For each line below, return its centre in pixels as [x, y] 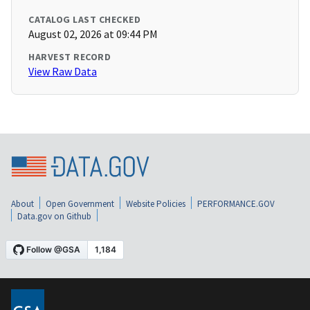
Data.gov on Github [54, 217]
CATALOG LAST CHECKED [84, 20]
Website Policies [156, 204]
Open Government [80, 204]
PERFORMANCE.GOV [236, 204]
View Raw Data [63, 72]
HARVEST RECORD [70, 57]
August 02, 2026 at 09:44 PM [93, 34]
